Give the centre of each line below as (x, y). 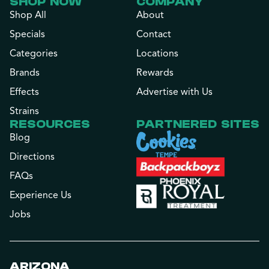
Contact (154, 35)
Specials (27, 35)
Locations (157, 54)
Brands (25, 73)
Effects (24, 92)
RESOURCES (50, 124)
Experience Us (41, 195)
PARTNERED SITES (198, 124)
